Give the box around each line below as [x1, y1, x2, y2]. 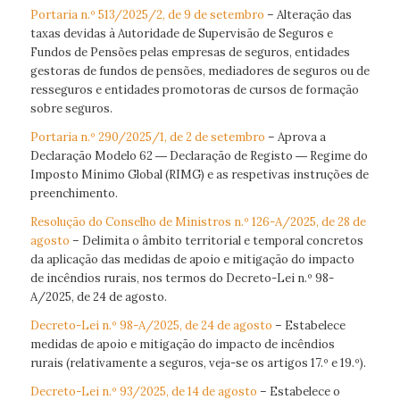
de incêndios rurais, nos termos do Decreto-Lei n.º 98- [29, 270, 334, 286]
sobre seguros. [29, 100, 112, 116]
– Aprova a [264, 129, 326, 145]
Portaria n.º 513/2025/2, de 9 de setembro [29, 6, 264, 22]
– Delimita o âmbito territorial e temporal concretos [69, 232, 363, 248]
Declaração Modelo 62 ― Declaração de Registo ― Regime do [29, 147, 368, 163]
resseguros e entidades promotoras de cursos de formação [29, 81, 359, 97]
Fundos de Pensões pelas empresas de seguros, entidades [29, 44, 350, 60]
